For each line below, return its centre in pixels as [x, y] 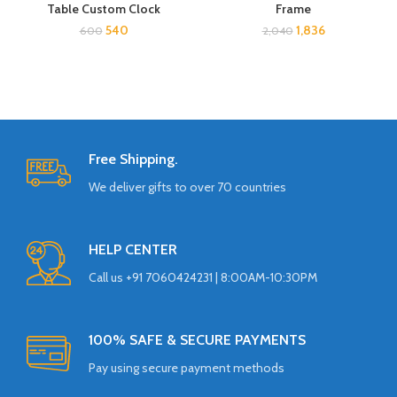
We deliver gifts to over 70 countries [188, 187]
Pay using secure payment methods [187, 368]
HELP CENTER [133, 249]
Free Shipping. [134, 159]
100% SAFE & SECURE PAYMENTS [198, 340]
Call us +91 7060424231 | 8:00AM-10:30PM [203, 277]
